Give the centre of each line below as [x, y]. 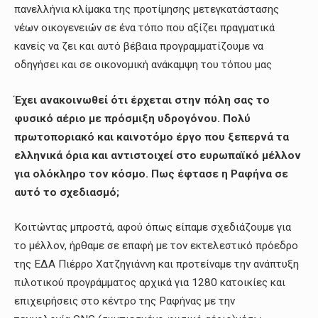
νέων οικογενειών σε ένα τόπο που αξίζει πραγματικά [144, 28]
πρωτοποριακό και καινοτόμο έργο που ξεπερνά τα [152, 137]
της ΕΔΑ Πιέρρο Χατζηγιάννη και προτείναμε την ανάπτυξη [157, 264]
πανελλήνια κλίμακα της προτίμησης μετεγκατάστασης [147, 10]
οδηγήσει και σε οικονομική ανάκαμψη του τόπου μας [143, 65]
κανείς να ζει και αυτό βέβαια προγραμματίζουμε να [139, 46]
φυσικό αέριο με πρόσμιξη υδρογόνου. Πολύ [132, 118]
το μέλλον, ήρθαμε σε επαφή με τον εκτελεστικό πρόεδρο [156, 246]
